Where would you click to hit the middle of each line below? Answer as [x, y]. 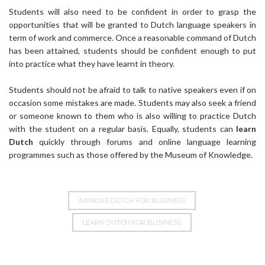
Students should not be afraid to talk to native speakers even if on [132, 89]
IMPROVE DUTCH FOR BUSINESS [132, 200]
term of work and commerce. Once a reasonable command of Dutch [132, 37]
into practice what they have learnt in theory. [92, 63]
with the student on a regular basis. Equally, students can [122, 128]
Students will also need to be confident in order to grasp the [132, 11]
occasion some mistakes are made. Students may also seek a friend [132, 102]
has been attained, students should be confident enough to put [132, 50]
